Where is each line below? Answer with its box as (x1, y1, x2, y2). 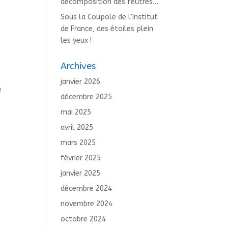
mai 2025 (61, 108, 92, 117)
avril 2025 (61, 123, 94, 132)
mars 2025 (61, 138, 96, 147)
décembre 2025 (61, 93, 112, 101)
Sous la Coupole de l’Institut (61, 13, 158, 21)
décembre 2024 (61, 184, 112, 193)
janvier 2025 (61, 169, 101, 178)
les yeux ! (61, 36, 92, 45)
